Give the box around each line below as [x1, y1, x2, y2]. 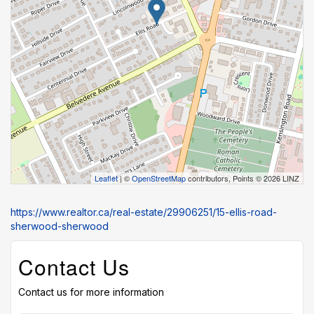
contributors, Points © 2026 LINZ [186, 172, 299, 184]
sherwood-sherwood [11, 220, 109, 232]
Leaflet [95, 172, 118, 184]
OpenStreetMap [132, 172, 186, 184]
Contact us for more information [18, 286, 164, 298]
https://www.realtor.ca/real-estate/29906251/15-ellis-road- [11, 206, 277, 218]
